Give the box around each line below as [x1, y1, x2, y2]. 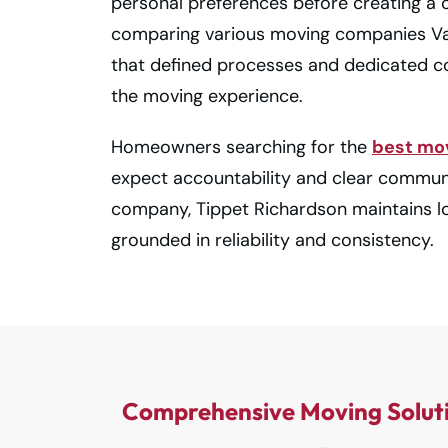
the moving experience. [111, 84, 303, 108]
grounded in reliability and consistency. [111, 228, 434, 252]
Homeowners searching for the [111, 135, 372, 159]
